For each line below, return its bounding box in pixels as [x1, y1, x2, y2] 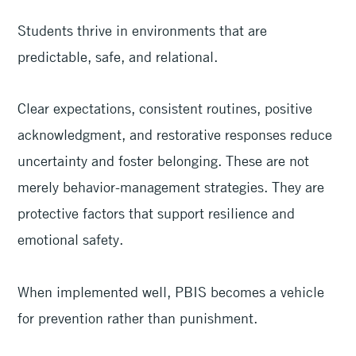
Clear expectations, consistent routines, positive [17, 99, 313, 118]
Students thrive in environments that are [17, 21, 268, 39]
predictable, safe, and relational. [17, 47, 222, 65]
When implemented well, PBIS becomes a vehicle [17, 282, 325, 300]
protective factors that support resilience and [17, 204, 296, 222]
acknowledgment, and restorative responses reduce [17, 126, 333, 144]
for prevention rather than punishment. [17, 308, 262, 327]
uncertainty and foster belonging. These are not [17, 152, 310, 170]
